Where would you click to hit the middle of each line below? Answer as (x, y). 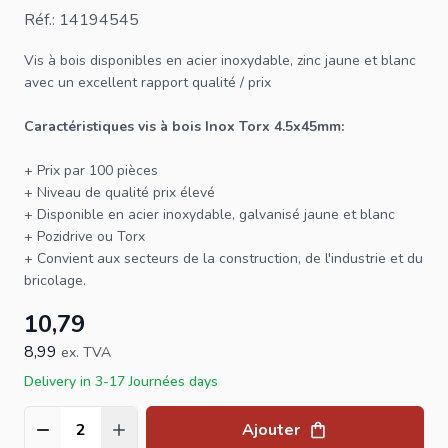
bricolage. (55, 280)
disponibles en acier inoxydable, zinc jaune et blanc (251, 60)
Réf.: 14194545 (81, 19)
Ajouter (271, 429)
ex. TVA (86, 352)
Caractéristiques (81, 126)
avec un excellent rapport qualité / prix (147, 82)
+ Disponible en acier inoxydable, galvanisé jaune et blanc (209, 214)
